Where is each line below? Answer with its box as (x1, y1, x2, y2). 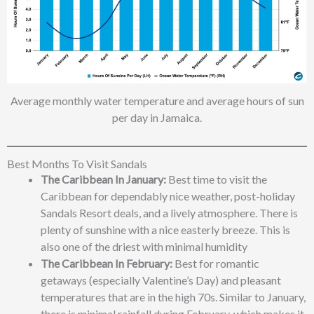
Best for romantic (172, 257, 259, 270)
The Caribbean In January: (41, 172, 166, 186)
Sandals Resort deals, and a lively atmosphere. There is (41, 206, 298, 219)
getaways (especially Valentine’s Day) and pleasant (41, 273, 281, 287)
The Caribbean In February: (41, 257, 172, 270)
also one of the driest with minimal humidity (41, 240, 247, 253)
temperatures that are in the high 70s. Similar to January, (41, 290, 306, 303)
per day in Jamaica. (112, 111, 202, 125)
